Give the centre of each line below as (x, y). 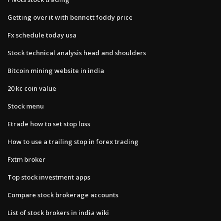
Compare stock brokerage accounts (63, 195)
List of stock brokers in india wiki (58, 212)
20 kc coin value (32, 88)
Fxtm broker (26, 159)
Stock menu (26, 106)
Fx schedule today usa (42, 35)
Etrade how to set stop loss (49, 124)
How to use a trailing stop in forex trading (73, 141)
